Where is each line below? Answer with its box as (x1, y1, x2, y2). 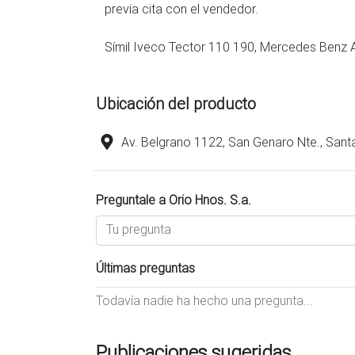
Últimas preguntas (96, 260, 195, 276)
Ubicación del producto (96, 94, 256, 113)
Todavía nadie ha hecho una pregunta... (96, 292, 313, 308)
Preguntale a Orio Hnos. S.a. (96, 192, 251, 208)
